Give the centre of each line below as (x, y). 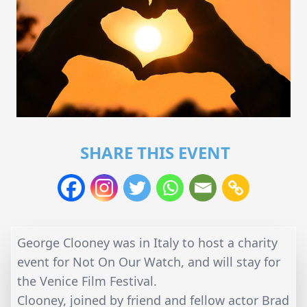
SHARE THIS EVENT (155, 152)
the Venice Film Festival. (87, 281)
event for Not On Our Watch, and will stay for (149, 261)
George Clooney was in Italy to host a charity (147, 242)
